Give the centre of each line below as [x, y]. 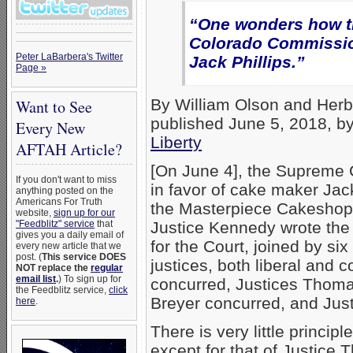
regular [107, 268]
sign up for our [84, 213]
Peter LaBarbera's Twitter [69, 57]
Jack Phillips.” [247, 62]
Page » [31, 68]
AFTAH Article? [69, 149]
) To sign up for [90, 279]
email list [36, 279]
